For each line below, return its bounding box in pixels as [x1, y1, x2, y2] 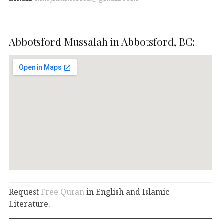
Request [9, 186, 41, 197]
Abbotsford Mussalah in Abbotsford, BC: [9, 34, 195, 48]
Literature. [9, 198, 50, 209]
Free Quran [41, 186, 84, 197]
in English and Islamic [84, 186, 169, 197]
